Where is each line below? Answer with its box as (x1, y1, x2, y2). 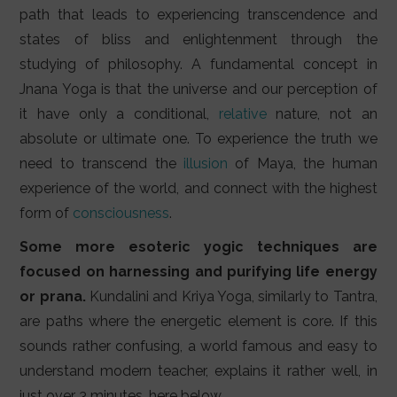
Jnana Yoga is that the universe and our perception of (19, 81, 378, 98)
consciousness (73, 205, 170, 222)
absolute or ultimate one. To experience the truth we (19, 130, 378, 148)
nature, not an (266, 105, 378, 123)
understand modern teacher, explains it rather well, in (19, 362, 378, 380)
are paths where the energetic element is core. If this (19, 313, 378, 331)
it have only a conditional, (19, 105, 219, 123)
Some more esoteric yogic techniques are (19, 238, 378, 256)
